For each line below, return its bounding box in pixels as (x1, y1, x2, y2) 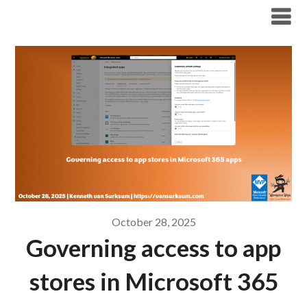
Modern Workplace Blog (15, 7, 185, 25)
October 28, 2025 (111, 214, 196, 228)
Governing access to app (26, 232, 281, 262)
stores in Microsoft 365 (29, 266, 278, 295)
